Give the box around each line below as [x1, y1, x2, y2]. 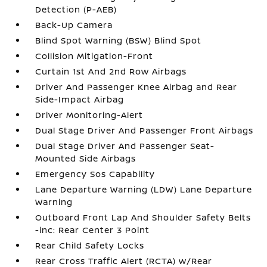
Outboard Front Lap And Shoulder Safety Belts [35, 212, 252, 223]
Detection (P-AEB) [35, 4, 117, 15]
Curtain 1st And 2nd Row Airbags [35, 66, 187, 77]
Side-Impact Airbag [35, 94, 125, 105]
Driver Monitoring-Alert [35, 109, 144, 120]
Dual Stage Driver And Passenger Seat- [35, 140, 215, 151]
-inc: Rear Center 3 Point [35, 224, 150, 235]
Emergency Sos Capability [35, 168, 156, 179]
